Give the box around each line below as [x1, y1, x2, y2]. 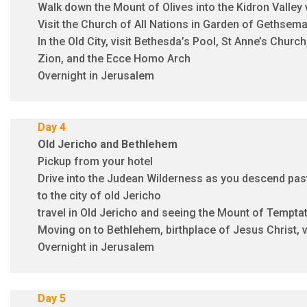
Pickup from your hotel [38, 154, 153, 168]
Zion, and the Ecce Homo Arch [38, 51, 191, 65]
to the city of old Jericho [38, 188, 161, 202]
